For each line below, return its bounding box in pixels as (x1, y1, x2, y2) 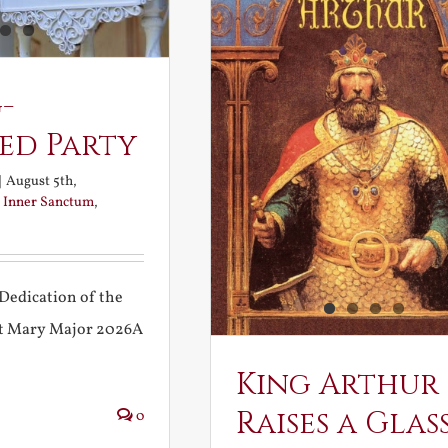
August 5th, (5, 172, 77, 192)
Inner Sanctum (2, 193, 94, 213)
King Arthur (235, 365, 439, 406)
